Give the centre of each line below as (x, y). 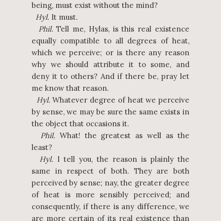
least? (42, 147)
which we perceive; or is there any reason (110, 53)
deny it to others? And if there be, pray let (110, 76)
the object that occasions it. (80, 124)
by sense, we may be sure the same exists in (110, 112)
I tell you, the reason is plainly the (121, 159)
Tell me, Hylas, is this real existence (121, 29)
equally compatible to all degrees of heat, (110, 41)
